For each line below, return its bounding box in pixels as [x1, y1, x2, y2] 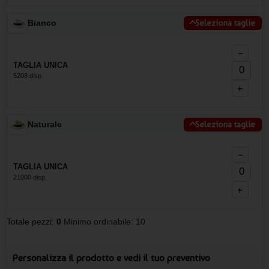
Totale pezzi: [7, 216, 56, 226]
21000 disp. [13, 173, 47, 181]
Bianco [28, 18, 56, 28]
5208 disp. [13, 71, 43, 79]
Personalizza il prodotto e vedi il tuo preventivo [13, 252, 210, 264]
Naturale [28, 119, 62, 129]
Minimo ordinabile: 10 [64, 216, 145, 226]
